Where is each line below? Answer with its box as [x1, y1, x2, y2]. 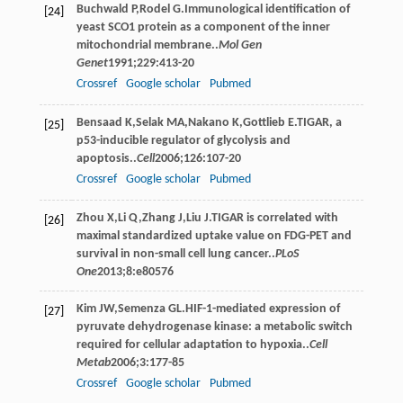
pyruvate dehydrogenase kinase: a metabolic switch [76, 319, 353, 334]
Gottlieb [242, 115, 285, 130]
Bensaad [76, 115, 122, 130]
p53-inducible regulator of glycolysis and [76, 133, 291, 148]
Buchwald [76, 2, 129, 16]
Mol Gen [218, 38, 262, 52]
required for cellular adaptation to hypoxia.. [76, 337, 309, 352]
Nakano [187, 115, 229, 130]
